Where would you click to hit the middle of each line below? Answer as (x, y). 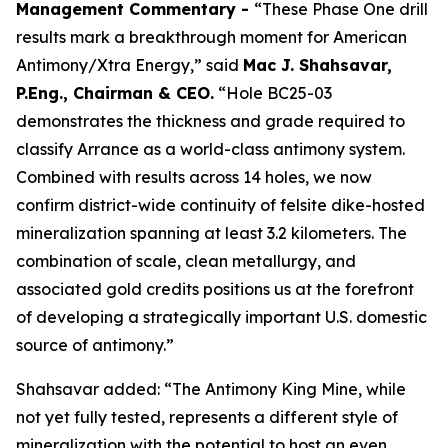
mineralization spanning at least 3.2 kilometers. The (211, 233)
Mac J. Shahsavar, (317, 65)
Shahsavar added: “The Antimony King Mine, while (211, 389)
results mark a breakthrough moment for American (211, 37)
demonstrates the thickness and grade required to (210, 121)
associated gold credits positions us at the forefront (215, 289)
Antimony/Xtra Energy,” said (129, 65)
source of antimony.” (95, 345)
